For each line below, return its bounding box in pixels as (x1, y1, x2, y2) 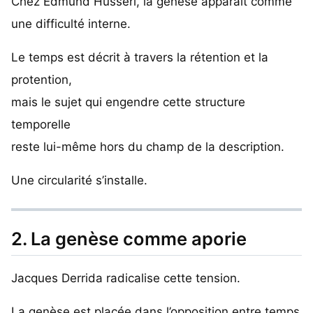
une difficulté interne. (11, 16, 131, 31)
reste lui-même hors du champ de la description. (11, 139, 284, 154)
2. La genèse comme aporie (11, 228, 247, 250)
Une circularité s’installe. (11, 173, 147, 187)
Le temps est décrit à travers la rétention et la (11, 50, 268, 64)
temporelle (11, 117, 71, 131)
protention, (11, 72, 72, 87)
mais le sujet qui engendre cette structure (11, 94, 245, 109)
